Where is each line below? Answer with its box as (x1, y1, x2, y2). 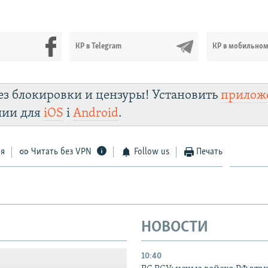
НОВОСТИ (141, 220, 208, 236)
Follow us (133, 147, 169, 157)
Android (73, 107, 119, 120)
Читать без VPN (31, 147, 92, 157)
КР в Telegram (75, 42, 122, 50)
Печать (196, 147, 223, 157)
